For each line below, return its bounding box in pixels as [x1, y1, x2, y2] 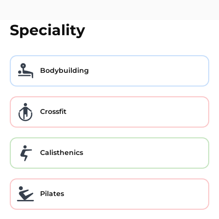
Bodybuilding [40, 66, 89, 75]
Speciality [10, 21, 85, 39]
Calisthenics [40, 148, 83, 157]
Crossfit [40, 107, 66, 116]
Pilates [40, 189, 64, 198]
